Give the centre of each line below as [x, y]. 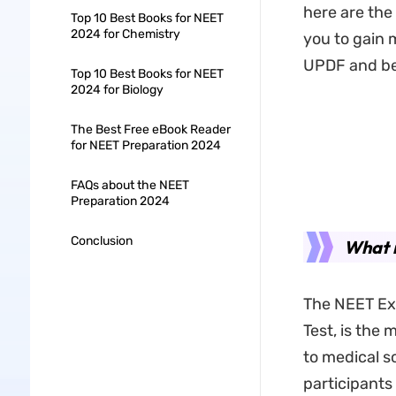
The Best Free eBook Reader [150, 129]
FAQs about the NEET [129, 185]
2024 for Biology [117, 90]
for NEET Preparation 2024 [145, 145]
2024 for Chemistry [125, 34]
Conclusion [101, 241]
